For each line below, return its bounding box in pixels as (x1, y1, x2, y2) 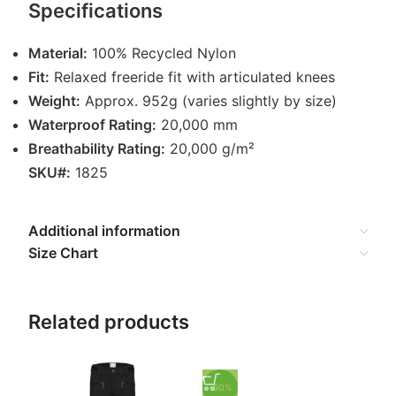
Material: (28, 44, 88, 62)
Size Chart (28, 244, 98, 262)
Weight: (28, 92, 80, 110)
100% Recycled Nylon (88, 44, 236, 62)
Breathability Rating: (28, 140, 165, 157)
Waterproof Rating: (28, 116, 156, 133)
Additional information (28, 222, 180, 240)
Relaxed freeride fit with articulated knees (49, 68, 335, 86)
